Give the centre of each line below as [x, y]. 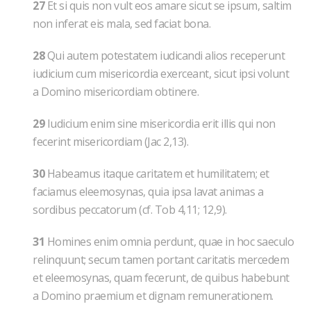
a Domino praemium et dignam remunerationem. [153, 296]
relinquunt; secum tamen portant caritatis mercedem [161, 260]
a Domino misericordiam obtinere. [116, 92]
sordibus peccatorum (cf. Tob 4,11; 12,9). [130, 210]
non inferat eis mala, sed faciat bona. [121, 24]
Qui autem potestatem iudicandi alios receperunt [165, 56]
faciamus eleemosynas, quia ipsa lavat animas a [148, 192]
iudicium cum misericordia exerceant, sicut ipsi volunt [161, 74]
